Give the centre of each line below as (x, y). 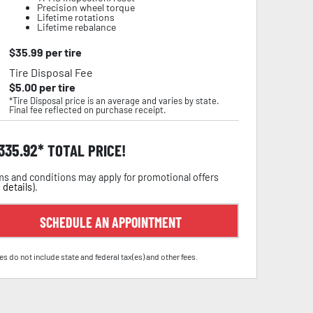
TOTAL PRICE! (85, 150)
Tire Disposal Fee (51, 72)
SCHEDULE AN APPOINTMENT (110, 222)
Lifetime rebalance (76, 27)
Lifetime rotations (75, 17)
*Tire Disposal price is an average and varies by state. (114, 101)
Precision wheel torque (86, 7)
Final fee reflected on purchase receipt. (87, 110)
